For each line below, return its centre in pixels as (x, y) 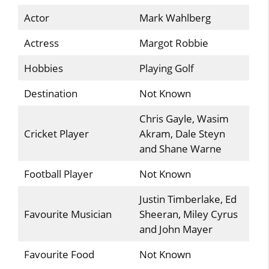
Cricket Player (56, 134)
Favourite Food (59, 254)
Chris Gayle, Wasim (184, 119)
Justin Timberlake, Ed (188, 199)
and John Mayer (176, 229)
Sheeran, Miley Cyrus (188, 214)
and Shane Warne (180, 149)
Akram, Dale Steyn (182, 134)
